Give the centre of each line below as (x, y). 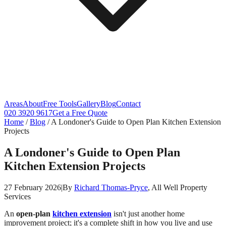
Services (17, 196)
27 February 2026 (33, 187)
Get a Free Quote (80, 113)
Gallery (89, 104)
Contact (128, 104)
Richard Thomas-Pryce (111, 187)
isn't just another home (148, 213)
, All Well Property (178, 187)
